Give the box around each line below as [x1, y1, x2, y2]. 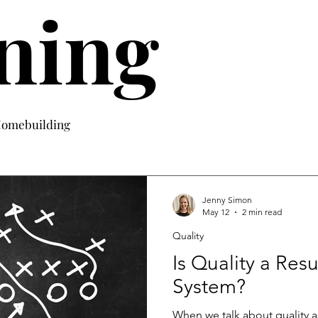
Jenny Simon [202, 194, 252, 206]
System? [172, 275, 246, 299]
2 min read [242, 207, 282, 218]
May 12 [202, 207, 229, 218]
